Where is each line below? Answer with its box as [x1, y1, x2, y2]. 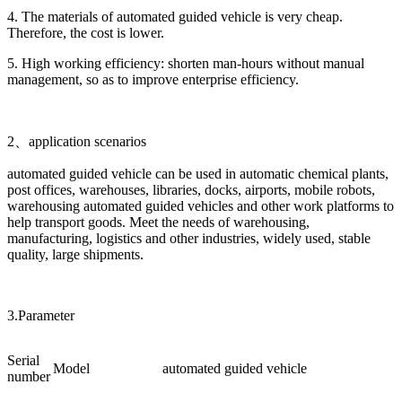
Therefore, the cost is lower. [7, 24, 164, 40]
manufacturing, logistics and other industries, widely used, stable [7, 230, 371, 246]
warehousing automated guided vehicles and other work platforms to [7, 197, 394, 214]
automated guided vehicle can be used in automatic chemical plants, [7, 165, 389, 181]
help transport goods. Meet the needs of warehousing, [7, 214, 310, 230]
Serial [7, 352, 39, 368]
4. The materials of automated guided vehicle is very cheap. [7, 8, 343, 24]
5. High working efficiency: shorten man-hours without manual [7, 55, 364, 71]
